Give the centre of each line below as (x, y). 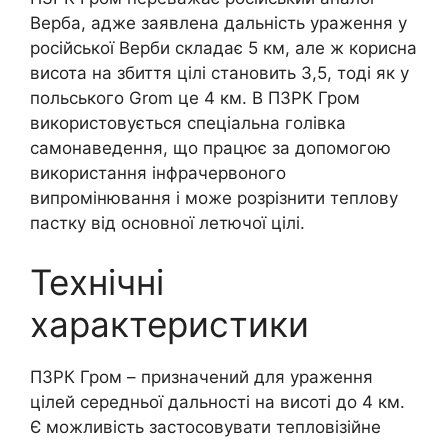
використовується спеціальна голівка (188, 122)
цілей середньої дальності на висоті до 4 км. (217, 402)
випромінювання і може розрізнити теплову (214, 197)
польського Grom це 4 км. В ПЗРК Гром (195, 97)
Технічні (97, 282)
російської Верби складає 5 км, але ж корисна (223, 47)
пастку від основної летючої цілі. (167, 222)
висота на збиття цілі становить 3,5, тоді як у (219, 72)
